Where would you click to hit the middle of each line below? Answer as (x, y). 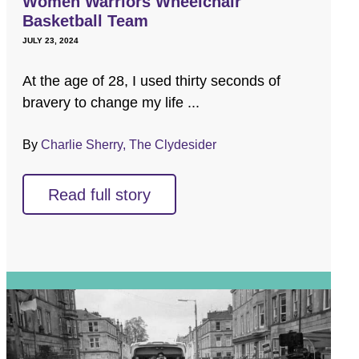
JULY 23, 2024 (51, 41)
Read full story (100, 195)
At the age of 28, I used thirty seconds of (152, 81)
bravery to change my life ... (111, 103)
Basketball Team (86, 21)
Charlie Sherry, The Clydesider (129, 145)
